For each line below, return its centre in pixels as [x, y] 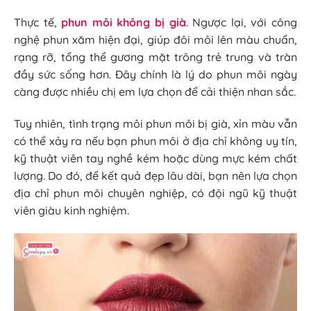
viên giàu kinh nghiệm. [72, 210]
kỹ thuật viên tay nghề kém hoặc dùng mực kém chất [155, 158]
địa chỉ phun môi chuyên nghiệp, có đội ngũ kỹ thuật [155, 193]
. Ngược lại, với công [242, 22]
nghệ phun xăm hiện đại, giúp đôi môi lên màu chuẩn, [155, 39]
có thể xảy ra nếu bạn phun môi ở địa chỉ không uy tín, [155, 141]
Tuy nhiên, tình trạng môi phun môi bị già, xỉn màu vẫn [155, 123]
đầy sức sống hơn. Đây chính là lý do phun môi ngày [155, 74]
